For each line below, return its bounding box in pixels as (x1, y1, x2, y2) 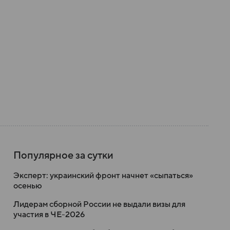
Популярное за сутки (13, 150, 113, 161)
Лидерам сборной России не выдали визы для (13, 200, 185, 209)
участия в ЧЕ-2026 (13, 210, 85, 219)
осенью (13, 181, 42, 190)
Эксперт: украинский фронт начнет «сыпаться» (13, 171, 193, 180)
